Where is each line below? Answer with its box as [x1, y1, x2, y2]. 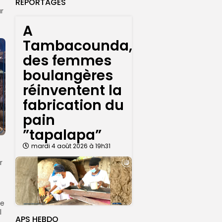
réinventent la [23, 80, 122, 100]
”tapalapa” [23, 125, 102, 145]
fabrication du [23, 95, 124, 115]
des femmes [23, 51, 111, 70]
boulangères [23, 65, 113, 85]
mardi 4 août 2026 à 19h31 [31, 141, 111, 150]
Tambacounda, [23, 36, 132, 55]
